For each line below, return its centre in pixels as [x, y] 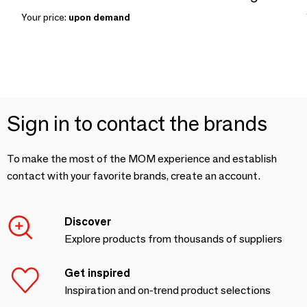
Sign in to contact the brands [137, 124]
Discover [88, 222]
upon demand [99, 17]
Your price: [45, 17]
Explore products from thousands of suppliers [173, 239]
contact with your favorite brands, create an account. [134, 176]
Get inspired [97, 273]
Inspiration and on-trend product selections [168, 291]
